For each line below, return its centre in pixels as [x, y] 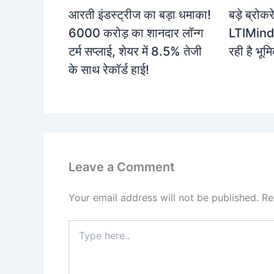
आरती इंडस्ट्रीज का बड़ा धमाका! [140, 15]
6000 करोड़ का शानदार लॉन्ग [136, 33]
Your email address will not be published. [164, 198]
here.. [79, 238]
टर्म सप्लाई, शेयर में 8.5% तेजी [135, 52]
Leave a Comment [122, 167]
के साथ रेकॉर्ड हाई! [109, 70]
